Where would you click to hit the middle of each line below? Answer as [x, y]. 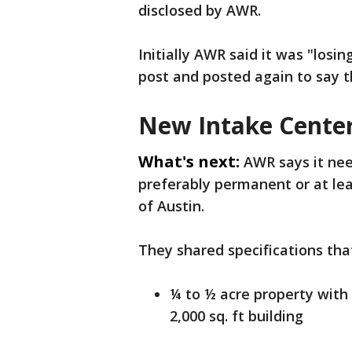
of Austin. [171, 206]
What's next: [189, 161]
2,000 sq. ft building [236, 316]
